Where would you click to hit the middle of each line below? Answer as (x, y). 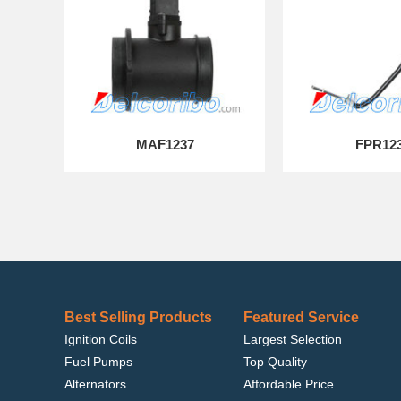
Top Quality (275, 362)
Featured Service (301, 317)
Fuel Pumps (98, 362)
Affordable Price (289, 384)
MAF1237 (165, 145)
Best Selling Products (138, 317)
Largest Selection (293, 339)
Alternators (95, 384)
